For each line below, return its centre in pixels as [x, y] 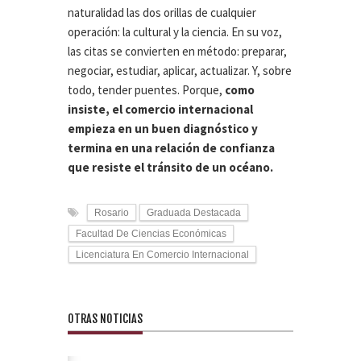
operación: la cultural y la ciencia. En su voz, [175, 32]
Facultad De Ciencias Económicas [151, 234]
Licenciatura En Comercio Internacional [162, 255]
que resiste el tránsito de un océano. [170, 168]
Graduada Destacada [194, 213]
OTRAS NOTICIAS [105, 319]
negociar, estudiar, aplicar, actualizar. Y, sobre [180, 71]
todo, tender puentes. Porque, [146, 90]
